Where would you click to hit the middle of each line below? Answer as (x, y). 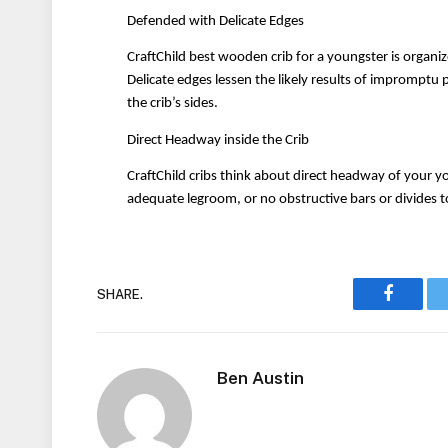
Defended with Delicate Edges (216, 21)
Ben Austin (260, 378)
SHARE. (120, 294)
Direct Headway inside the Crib (218, 140)
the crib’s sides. (173, 104)
